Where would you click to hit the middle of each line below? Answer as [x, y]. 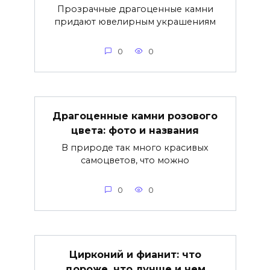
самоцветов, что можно [135, 160]
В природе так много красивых [135, 147]
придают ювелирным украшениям [135, 21]
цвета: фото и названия [135, 130]
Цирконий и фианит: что [135, 254]
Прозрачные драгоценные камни [135, 9]
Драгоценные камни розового [135, 116]
